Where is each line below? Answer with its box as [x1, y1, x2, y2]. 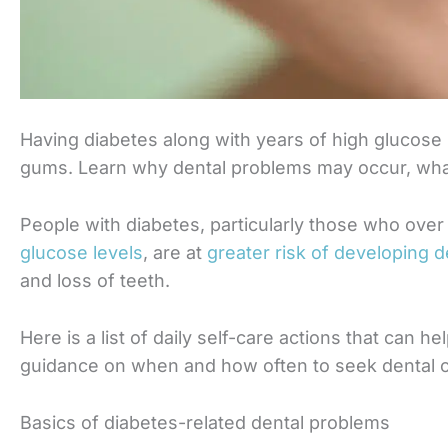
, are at [143, 242, 207, 264]
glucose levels [20, 242, 143, 264]
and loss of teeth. [20, 270, 170, 292]
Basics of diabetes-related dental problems [20, 411, 390, 433]
